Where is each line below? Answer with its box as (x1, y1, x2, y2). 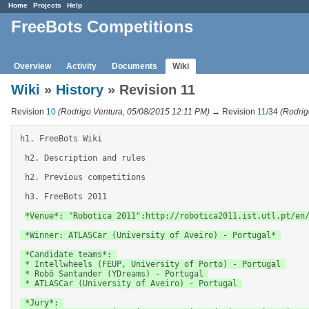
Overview (14, 61, 51, 71)
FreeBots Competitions (11, 17, 193, 37)
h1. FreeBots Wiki (20, 133, 107, 143)
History (56, 81, 103, 97)
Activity (66, 61, 97, 71)
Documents (112, 61, 157, 71)
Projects (33, 1, 61, 9)
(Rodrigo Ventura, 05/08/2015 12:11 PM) (58, 106, 210, 117)
